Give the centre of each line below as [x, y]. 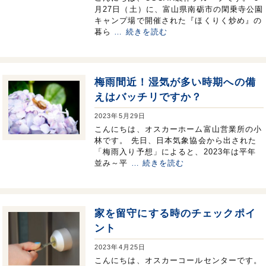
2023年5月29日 [120, 115]
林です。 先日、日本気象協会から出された [176, 140]
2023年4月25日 [120, 247]
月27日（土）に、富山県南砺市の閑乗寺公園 [179, 9]
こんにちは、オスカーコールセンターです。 [178, 260]
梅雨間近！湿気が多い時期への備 [175, 82]
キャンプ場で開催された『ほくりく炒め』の [178, 20]
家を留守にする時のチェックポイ [175, 213]
